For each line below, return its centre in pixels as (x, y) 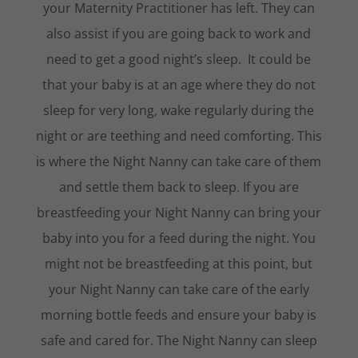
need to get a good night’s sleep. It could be (179, 59)
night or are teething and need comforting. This (179, 135)
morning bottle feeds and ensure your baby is (179, 314)
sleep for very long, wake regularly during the (179, 110)
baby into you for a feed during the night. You (179, 238)
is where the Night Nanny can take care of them (179, 161)
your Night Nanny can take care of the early (179, 289)
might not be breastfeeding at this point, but (179, 263)
